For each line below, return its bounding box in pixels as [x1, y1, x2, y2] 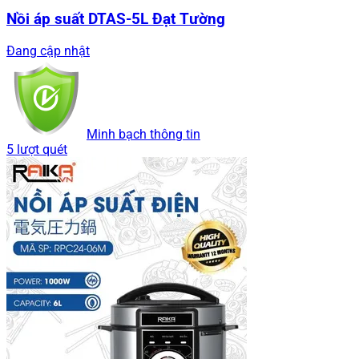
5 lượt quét [6, 141, 67, 157]
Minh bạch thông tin [87, 126, 200, 142]
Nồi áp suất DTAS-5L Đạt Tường [6, 10, 225, 28]
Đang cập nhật [6, 42, 90, 58]
